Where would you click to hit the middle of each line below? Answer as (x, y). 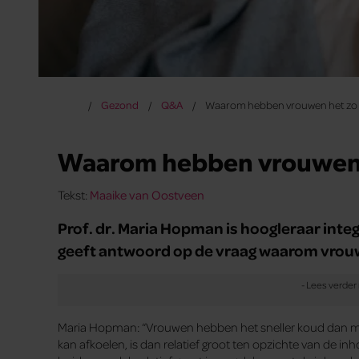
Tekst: (74, 194)
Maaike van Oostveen (147, 194)
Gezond (119, 105)
